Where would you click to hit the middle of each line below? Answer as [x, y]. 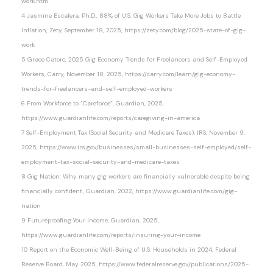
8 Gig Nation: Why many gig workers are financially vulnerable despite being [136, 176]
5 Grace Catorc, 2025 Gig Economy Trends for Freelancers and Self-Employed [134, 59]
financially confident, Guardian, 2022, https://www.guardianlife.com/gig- [129, 191]
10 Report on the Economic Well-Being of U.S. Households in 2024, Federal [129, 249]
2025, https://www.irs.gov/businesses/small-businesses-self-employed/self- [136, 147]
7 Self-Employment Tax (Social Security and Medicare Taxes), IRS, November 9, [133, 132]
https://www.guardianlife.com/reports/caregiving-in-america [111, 118]
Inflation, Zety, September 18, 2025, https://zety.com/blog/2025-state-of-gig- [133, 30]
